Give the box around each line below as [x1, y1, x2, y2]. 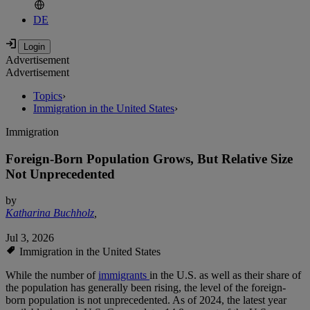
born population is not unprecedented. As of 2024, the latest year [6, 294, 286, 307]
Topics [33, 90, 62, 102]
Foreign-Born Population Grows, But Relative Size [6, 151, 293, 166]
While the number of [6, 269, 98, 282]
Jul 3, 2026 [6, 232, 54, 244]
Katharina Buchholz [6, 207, 94, 219]
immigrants [98, 269, 149, 282]
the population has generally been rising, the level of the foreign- [6, 282, 286, 294]
